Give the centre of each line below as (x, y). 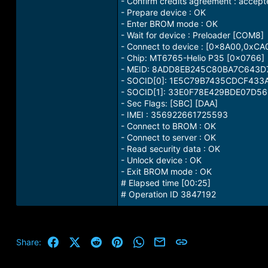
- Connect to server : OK (168, 137)
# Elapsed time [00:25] (165, 183)
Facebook (79, 240)
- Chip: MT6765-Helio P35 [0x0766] (192, 58)
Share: (28, 242)
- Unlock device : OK (161, 160)
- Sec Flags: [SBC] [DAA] (169, 103)
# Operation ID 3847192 (168, 194)
